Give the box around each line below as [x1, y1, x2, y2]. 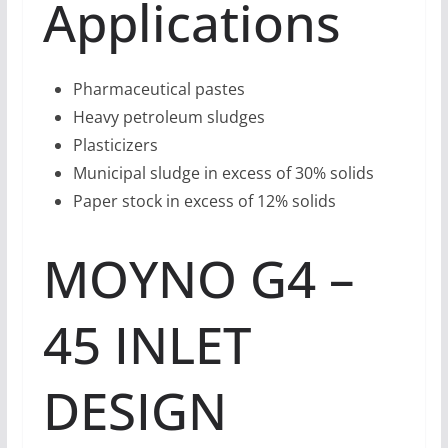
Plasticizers [72, 134, 158, 157]
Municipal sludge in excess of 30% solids [72, 162, 374, 185]
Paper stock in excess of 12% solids [72, 190, 336, 213]
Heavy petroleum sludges [72, 106, 265, 129]
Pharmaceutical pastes [72, 78, 245, 101]
